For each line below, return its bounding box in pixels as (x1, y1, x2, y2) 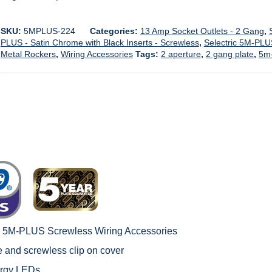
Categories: (89, 26, 140, 36)
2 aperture (160, 49, 201, 59)
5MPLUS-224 (23, 26, 75, 36)
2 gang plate (205, 49, 254, 59)
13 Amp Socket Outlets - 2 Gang (140, 26, 264, 36)
